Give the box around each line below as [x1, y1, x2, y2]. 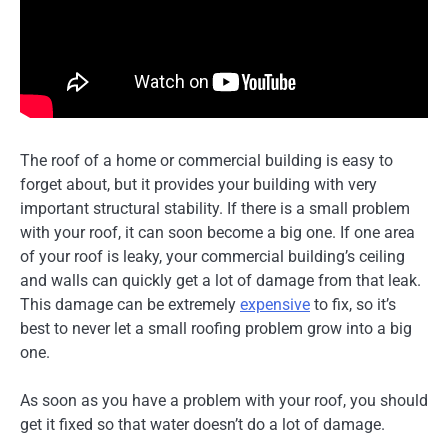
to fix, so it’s [310, 295, 396, 315]
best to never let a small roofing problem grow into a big [20, 319, 412, 339]
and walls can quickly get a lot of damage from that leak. [20, 271, 421, 291]
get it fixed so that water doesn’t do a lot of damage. [20, 415, 385, 435]
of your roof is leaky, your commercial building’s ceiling [20, 247, 405, 267]
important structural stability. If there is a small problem [20, 199, 410, 219]
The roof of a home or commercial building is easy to [20, 151, 393, 171]
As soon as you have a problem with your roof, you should [20, 391, 428, 411]
